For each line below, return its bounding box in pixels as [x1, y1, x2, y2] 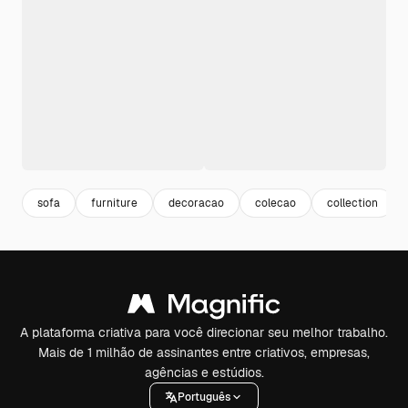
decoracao [168, 195, 224, 210]
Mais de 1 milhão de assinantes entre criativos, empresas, [38, 344, 370, 361]
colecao [255, 195, 296, 210]
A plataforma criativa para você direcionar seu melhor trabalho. [20, 324, 388, 341]
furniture [91, 195, 138, 210]
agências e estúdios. [144, 364, 264, 381]
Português [178, 389, 230, 404]
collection [327, 195, 378, 210]
